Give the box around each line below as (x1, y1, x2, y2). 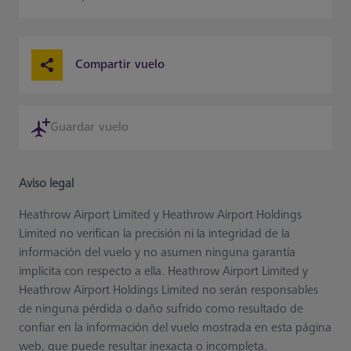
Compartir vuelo (75, 57, 165, 72)
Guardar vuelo (50, 120, 128, 135)
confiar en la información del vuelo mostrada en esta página (19, 320, 331, 335)
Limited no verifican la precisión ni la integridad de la (19, 226, 290, 241)
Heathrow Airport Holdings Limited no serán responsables (19, 283, 318, 298)
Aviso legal (19, 176, 74, 191)
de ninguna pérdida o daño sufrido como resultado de (19, 302, 303, 317)
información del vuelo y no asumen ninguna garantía (19, 245, 295, 260)
